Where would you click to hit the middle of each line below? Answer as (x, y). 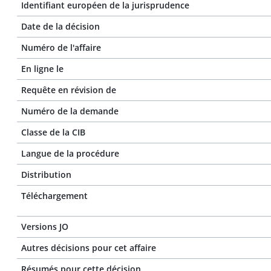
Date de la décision (60, 26)
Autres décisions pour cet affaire (89, 248)
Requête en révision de (69, 90)
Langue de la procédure (70, 153)
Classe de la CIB (53, 132)
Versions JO (45, 227)
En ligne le (42, 69)
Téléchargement (54, 196)
